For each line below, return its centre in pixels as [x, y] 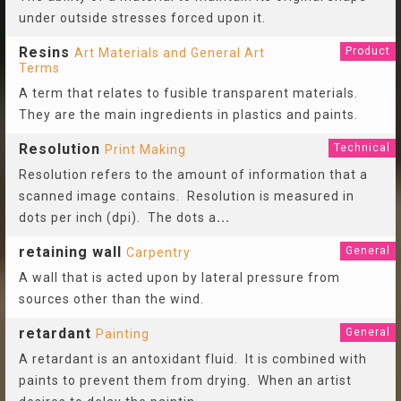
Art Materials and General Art [170, 53]
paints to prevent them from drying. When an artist [185, 380]
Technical [362, 148]
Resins [44, 52]
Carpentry [158, 252]
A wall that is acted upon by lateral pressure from [179, 277]
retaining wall [70, 252]
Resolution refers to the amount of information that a [193, 175]
